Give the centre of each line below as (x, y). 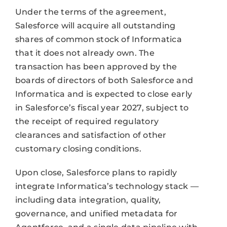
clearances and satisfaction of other (91, 135)
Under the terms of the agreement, (90, 12)
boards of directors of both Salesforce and (104, 80)
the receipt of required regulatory (87, 121)
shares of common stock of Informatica (98, 39)
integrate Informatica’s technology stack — (107, 186)
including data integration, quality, (88, 200)
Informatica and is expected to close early (104, 94)
